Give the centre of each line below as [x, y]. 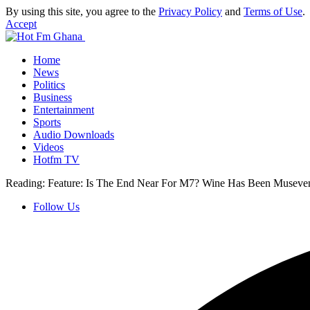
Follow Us [56, 207]
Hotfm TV [56, 159]
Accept [21, 24]
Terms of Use [273, 11]
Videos [48, 147]
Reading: [25, 183]
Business [53, 97]
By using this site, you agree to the [82, 11]
